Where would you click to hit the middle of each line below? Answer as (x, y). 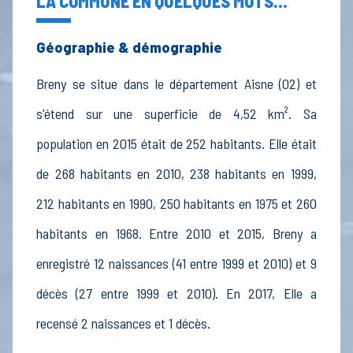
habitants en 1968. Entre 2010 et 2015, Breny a (176, 234)
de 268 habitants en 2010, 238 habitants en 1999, (176, 174)
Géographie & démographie (130, 48)
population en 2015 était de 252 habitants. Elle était (176, 144)
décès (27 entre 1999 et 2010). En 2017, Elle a (176, 294)
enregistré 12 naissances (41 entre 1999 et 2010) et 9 (176, 264)
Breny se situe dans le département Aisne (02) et (176, 84)
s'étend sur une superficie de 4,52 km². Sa (176, 114)
